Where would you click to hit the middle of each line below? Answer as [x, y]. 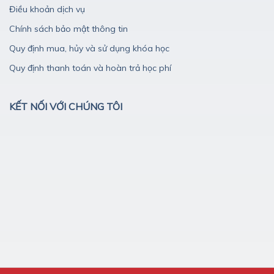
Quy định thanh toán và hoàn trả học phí [90, 68]
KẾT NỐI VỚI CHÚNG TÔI [66, 106]
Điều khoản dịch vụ [47, 9]
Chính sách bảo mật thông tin [68, 28]
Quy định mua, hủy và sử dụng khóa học [89, 48]
